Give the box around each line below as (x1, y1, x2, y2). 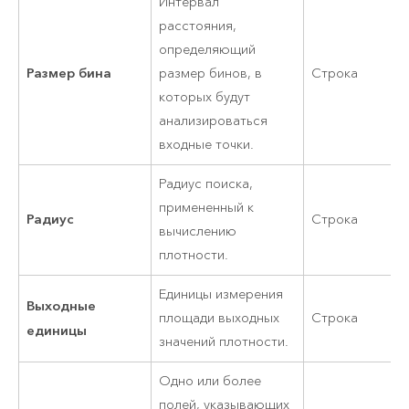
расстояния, (159, 17, 237, 36)
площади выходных (159, 309, 280, 328)
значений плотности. (159, 333, 289, 351)
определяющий (159, 41, 257, 59)
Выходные (26, 297, 97, 315)
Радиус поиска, (159, 175, 254, 194)
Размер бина (26, 64, 112, 82)
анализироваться (159, 112, 268, 131)
